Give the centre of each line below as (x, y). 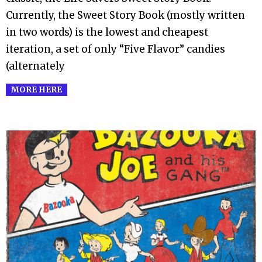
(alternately (35, 66)
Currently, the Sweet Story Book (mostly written (125, 15)
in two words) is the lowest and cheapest (107, 32)
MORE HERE (37, 89)
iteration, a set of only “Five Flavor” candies (116, 49)
